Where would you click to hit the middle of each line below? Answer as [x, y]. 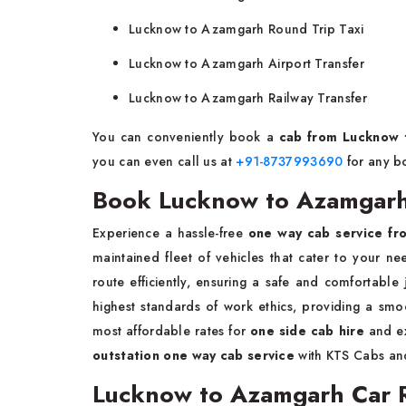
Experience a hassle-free [170, 233]
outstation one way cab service [193, 356]
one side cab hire [307, 331]
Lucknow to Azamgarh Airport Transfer [246, 64]
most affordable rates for [172, 331]
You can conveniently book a [186, 137]
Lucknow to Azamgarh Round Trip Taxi [246, 29]
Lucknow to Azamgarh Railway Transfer [248, 98]
